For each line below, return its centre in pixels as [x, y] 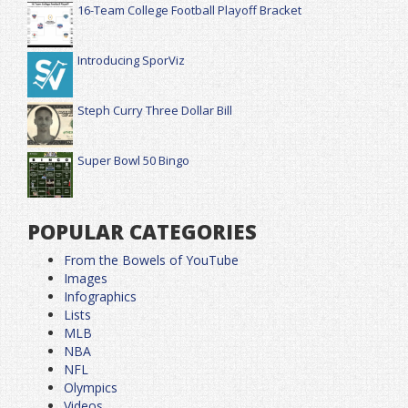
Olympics [91, 388]
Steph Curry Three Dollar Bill [155, 110]
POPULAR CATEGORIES [142, 231]
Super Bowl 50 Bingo [133, 160]
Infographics [100, 296]
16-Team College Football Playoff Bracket [189, 10]
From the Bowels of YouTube [151, 260]
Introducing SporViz [131, 60]
